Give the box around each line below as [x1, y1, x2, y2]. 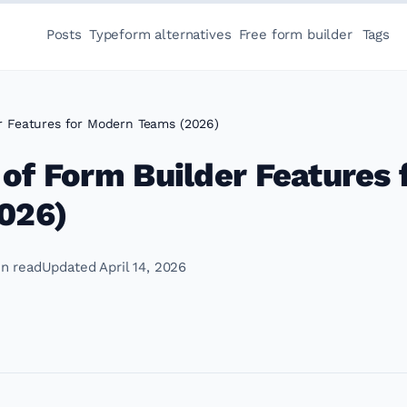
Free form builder [238, 26, 352, 43]
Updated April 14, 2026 [41, 259, 187, 275]
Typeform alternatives [88, 26, 232, 43]
